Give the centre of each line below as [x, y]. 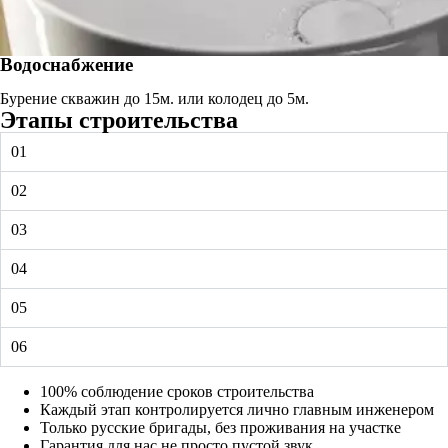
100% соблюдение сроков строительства [177, 391]
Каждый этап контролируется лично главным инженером [237, 409]
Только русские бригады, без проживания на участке [220, 427]
